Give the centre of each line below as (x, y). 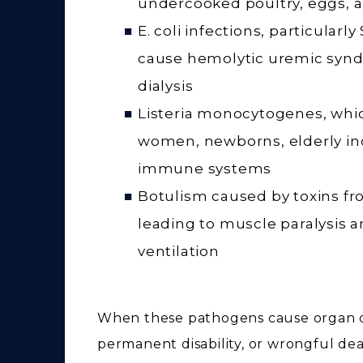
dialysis (166, 85)
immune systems (205, 168)
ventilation (179, 251)
